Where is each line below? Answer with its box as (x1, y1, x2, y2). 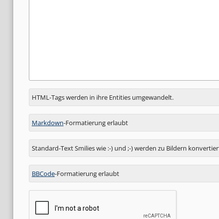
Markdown (31, 118, 64, 128)
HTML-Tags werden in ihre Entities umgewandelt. (31, 93, 174, 102)
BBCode (31, 169, 55, 178)
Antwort (28, 88, 58, 100)
